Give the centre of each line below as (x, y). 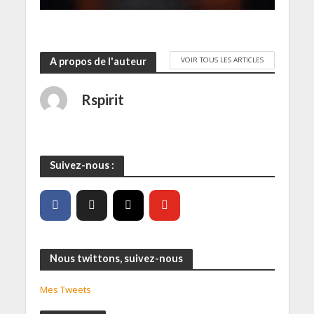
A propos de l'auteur (98, 62)
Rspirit (102, 99)
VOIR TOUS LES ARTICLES (222, 60)
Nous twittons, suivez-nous (116, 258)
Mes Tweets (65, 289)
